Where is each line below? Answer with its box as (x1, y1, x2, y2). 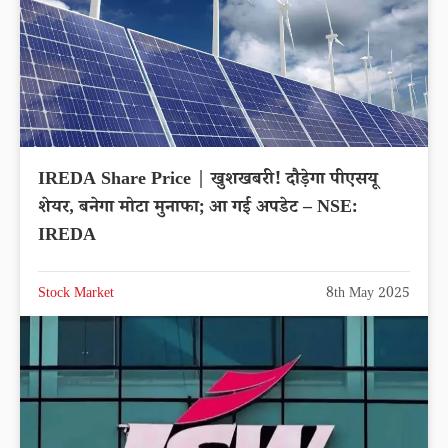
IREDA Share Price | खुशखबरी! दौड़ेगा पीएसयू (38, 167, 378, 196)
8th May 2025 (326, 284, 410, 307)
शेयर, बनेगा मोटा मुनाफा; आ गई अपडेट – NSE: (38, 195, 357, 224)
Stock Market (38, 284, 114, 307)
